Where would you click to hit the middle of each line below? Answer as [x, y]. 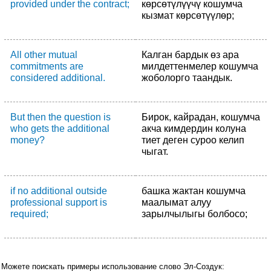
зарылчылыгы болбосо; [194, 214]
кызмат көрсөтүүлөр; [188, 15]
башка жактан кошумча [194, 191]
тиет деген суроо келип [193, 140]
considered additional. [58, 78]
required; [29, 214]
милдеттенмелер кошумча [200, 66]
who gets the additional [60, 129]
